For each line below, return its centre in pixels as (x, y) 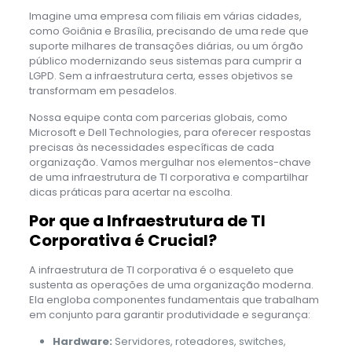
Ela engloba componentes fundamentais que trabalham (174, 299)
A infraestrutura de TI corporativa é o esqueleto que (161, 269)
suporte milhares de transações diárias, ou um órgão (166, 46)
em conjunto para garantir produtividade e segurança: (169, 314)
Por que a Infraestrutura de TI (147, 220)
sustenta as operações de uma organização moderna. (171, 284)
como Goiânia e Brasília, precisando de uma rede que (169, 31)
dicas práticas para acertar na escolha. (130, 192)
